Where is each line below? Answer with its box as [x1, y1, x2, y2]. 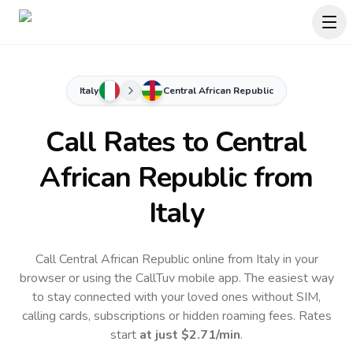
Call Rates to [46, 123, 215, 162]
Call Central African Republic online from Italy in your [35, 251, 318, 268]
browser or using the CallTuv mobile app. [19, 269, 244, 287]
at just [139, 326, 181, 344]
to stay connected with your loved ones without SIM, [32, 288, 321, 306]
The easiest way [243, 269, 334, 287]
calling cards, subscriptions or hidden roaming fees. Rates [21, 307, 332, 325]
